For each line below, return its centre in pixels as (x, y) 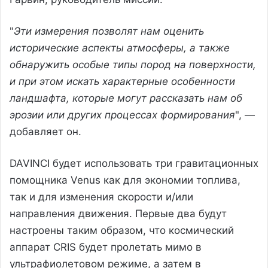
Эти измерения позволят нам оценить (109, 31)
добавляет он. (45, 131)
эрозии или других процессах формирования (122, 115)
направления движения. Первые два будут (118, 213)
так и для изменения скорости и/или (101, 197)
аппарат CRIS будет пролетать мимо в (106, 247)
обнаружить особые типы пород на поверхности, (133, 64)
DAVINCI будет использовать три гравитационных (134, 163)
